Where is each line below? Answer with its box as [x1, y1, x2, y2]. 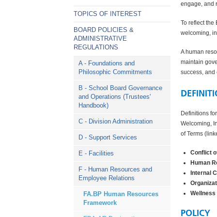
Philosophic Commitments [78, 68, 152, 76]
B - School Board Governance [78, 84, 162, 92]
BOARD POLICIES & [74, 26, 134, 33]
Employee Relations [78, 174, 135, 182]
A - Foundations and [78, 60, 135, 67]
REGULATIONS [74, 44, 118, 51]
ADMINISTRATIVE [74, 35, 127, 42]
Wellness [190, 189, 216, 197]
